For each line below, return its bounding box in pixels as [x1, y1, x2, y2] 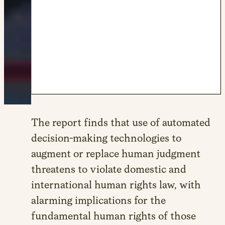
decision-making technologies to [31, 132, 181, 144]
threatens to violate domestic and [31, 163, 186, 175]
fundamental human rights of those [31, 209, 196, 222]
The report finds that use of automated [31, 116, 210, 129]
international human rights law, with [31, 178, 201, 191]
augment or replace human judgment [31, 147, 200, 160]
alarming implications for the [31, 194, 166, 206]
